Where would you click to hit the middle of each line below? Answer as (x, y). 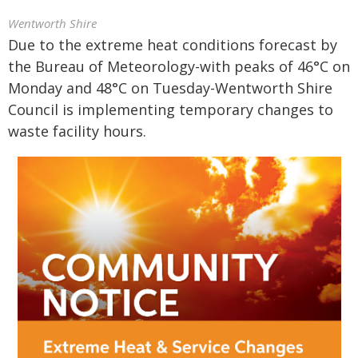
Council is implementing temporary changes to (171, 109)
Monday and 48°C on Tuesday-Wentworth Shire (170, 88)
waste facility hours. (77, 131)
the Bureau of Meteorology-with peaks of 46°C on (179, 66)
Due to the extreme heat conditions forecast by (173, 45)
